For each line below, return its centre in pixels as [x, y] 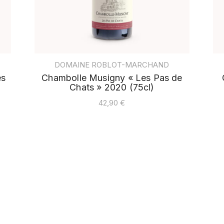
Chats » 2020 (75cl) [112, 87]
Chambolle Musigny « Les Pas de [112, 78]
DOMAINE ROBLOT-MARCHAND [112, 65]
